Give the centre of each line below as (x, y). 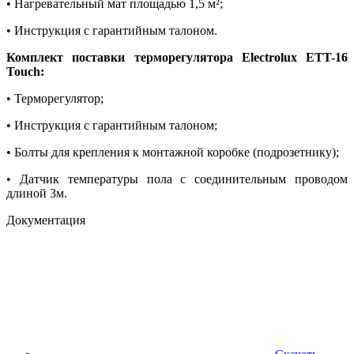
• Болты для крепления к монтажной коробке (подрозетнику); (173, 152)
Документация (46, 220)
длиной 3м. (37, 193)
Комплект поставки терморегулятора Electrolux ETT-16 (177, 57)
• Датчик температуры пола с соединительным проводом (177, 179)
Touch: (25, 71)
